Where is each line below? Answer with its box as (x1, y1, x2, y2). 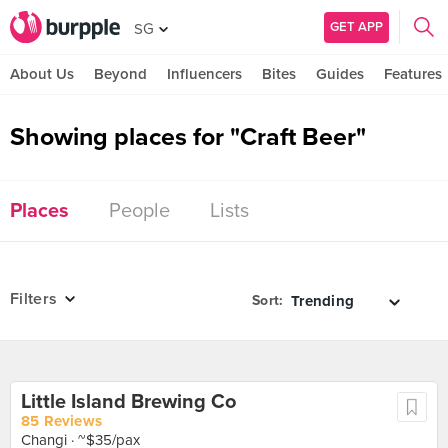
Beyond (94, 65, 147, 83)
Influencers (167, 65, 242, 83)
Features (384, 65, 442, 83)
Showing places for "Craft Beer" (10, 122, 366, 152)
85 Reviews (21, 411, 102, 430)
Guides (316, 65, 364, 83)
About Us (10, 65, 74, 83)
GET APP (330, 18, 383, 35)
